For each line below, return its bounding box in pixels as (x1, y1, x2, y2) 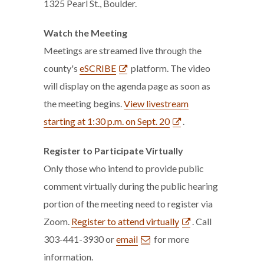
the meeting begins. (44, 98, 124, 109)
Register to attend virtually (71, 216, 179, 227)
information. (44, 251, 93, 262)
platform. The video (129, 62, 210, 74)
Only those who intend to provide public (44, 163, 204, 174)
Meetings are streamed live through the (44, 45, 202, 56)
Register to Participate (44, 145, 146, 156)
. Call (192, 216, 212, 227)
